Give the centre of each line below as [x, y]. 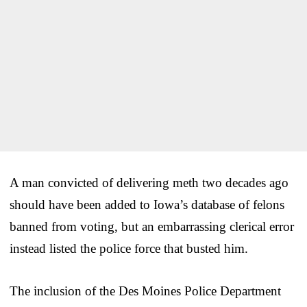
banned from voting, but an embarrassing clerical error [152, 226]
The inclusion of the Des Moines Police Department [145, 291]
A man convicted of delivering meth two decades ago [149, 182]
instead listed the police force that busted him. [129, 248]
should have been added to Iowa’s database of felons [147, 204]
